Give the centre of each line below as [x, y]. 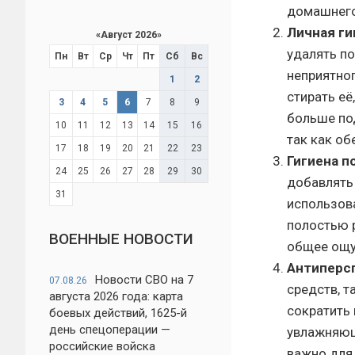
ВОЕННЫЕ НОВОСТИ [121, 239]
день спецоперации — [110, 330]
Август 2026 [128, 35]
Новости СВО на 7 [144, 280]
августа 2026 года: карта [116, 296]
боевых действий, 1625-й [118, 313]
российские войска [102, 346]
